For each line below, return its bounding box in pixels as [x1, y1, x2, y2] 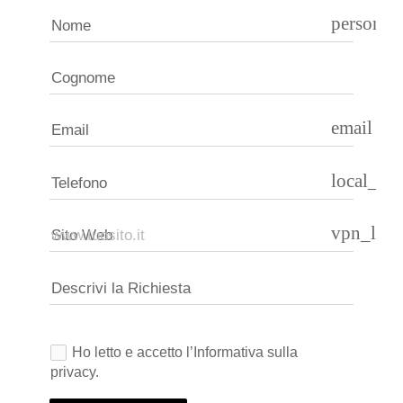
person [330, 12, 382, 34]
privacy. [50, 364, 100, 381]
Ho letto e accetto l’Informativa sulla [71, 345, 298, 361]
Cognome [51, 68, 116, 86]
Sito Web [51, 227, 113, 245]
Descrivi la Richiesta [51, 279, 192, 297]
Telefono [51, 174, 108, 192]
